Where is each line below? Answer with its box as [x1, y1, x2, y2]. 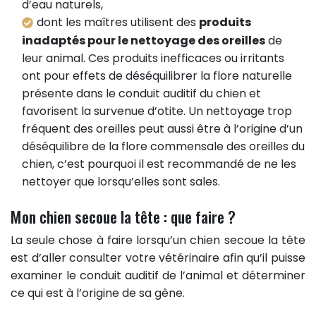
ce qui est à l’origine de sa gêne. [11, 285, 185, 302]
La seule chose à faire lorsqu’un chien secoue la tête [11, 232, 305, 249]
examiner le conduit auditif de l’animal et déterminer [11, 267, 305, 284]
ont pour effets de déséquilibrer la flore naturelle [22, 68, 292, 85]
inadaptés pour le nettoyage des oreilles [22, 32, 265, 49]
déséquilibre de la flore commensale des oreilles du [22, 138, 305, 155]
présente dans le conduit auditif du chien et [22, 85, 261, 102]
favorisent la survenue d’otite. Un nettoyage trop [22, 103, 292, 120]
